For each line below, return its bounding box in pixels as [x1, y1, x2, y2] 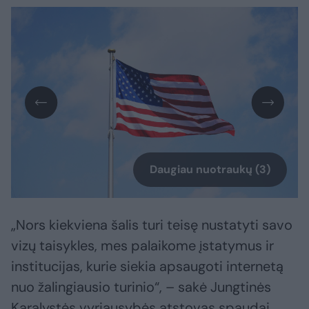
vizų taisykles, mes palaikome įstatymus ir [11, 237, 274, 255]
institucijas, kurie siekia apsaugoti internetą [11, 257, 283, 276]
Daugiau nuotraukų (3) [150, 162, 270, 177]
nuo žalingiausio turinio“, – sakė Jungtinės [11, 278, 271, 297]
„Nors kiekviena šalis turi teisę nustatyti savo [11, 216, 292, 235]
